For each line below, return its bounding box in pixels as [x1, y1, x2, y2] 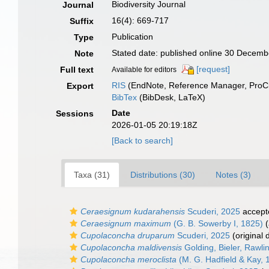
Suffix [70, 16, 94, 26]
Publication [112, 32, 154, 41]
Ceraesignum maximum [80, 219, 171, 228]
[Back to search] [112, 136, 174, 145]
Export [67, 81, 94, 91]
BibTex [112, 92, 138, 102]
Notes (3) [216, 170, 251, 180]
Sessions [56, 109, 94, 118]
